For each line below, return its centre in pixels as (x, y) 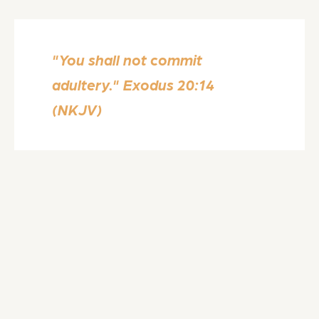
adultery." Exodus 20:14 (134, 85)
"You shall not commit (127, 60)
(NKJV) (78, 110)
